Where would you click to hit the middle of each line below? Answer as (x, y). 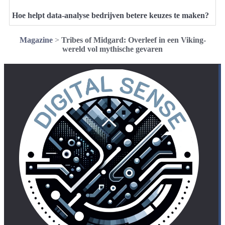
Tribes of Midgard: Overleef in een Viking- (133, 40)
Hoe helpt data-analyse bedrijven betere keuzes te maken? (110, 15)
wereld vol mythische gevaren (113, 49)
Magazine (36, 40)
